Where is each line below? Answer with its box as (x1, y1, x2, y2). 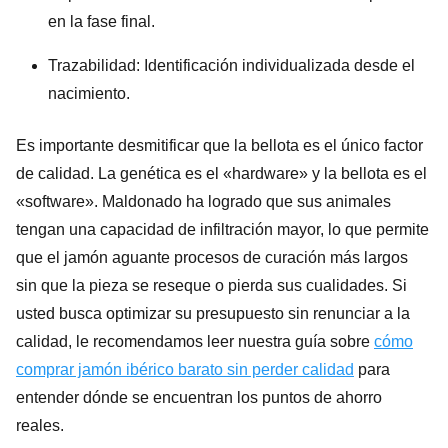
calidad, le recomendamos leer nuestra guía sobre (16, 332, 374, 350)
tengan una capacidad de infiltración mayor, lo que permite (16, 220, 429, 238)
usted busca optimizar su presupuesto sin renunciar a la (16, 304, 410, 322)
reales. (16, 416, 64, 434)
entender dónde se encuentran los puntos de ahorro (16, 388, 382, 406)
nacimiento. (48, 84, 130, 102)
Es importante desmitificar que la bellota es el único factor (16, 136, 423, 154)
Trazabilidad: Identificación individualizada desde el (48, 56, 415, 74)
